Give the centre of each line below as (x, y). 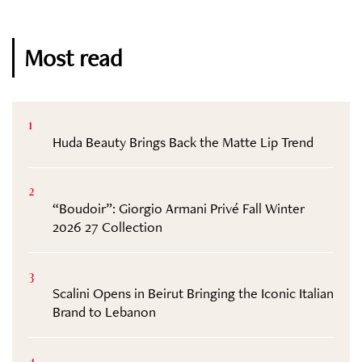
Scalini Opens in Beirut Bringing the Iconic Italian (193, 293)
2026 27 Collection (107, 227)
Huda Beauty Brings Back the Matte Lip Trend (183, 142)
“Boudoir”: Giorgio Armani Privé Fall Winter (179, 208)
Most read (73, 58)
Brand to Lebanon (104, 312)
